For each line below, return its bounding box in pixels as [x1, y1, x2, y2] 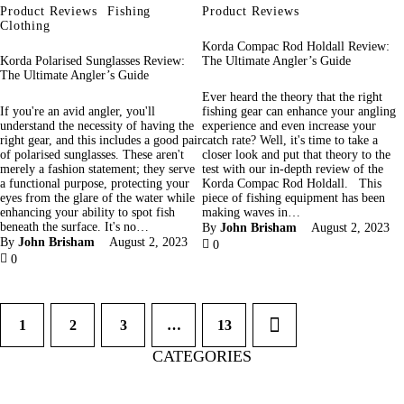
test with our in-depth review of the [202, 161, 383, 176]
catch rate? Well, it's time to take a [202, 133, 378, 147]
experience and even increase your [202, 118, 376, 133]
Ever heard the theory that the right [202, 89, 382, 104]
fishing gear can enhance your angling [202, 104, 396, 118]
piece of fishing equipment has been [202, 190, 385, 205]
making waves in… [202, 205, 300, 219]
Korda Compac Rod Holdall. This [202, 176, 381, 190]
